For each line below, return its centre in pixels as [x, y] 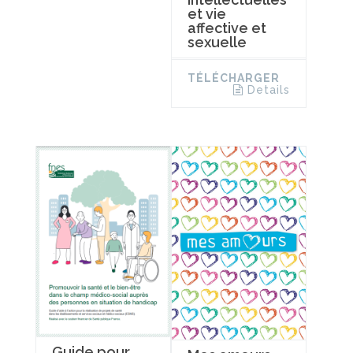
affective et [227, 28]
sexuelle [217, 42]
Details [268, 89]
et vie [206, 13]
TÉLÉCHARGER [233, 78]
